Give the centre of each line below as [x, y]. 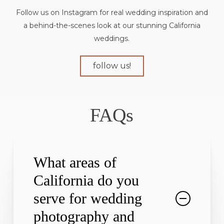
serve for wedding [87, 198]
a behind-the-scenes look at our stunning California [112, 25]
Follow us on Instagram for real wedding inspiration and [112, 12]
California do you [86, 180]
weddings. [112, 38]
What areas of [75, 162]
